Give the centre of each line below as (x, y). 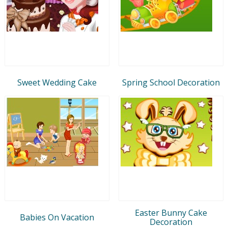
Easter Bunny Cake (171, 212)
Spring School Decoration (171, 82)
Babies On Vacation (57, 217)
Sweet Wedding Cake (57, 82)
